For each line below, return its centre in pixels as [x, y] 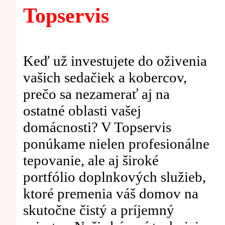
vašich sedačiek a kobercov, [105, 78]
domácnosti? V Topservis [97, 127]
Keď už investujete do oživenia [115, 61]
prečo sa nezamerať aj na [96, 94]
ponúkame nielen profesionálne [116, 144]
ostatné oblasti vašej [82, 111]
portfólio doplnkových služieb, [114, 177]
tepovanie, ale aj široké [91, 160]
